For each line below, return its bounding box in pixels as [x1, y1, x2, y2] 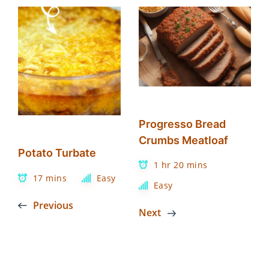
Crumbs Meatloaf [139, 133, 229, 147]
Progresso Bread [139, 117, 226, 130]
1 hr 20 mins [153, 159, 208, 171]
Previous [33, 199, 73, 213]
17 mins [32, 172, 67, 184]
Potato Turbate [18, 147, 96, 160]
